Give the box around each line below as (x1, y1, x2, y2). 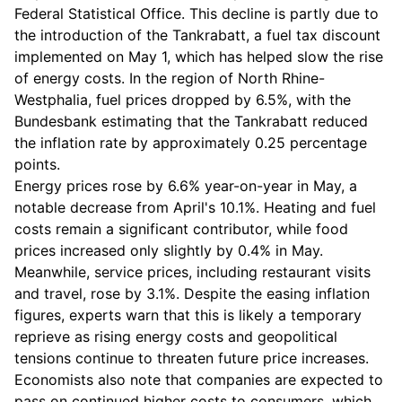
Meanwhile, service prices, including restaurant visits (14, 263, 371, 281)
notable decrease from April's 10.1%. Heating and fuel (14, 198, 376, 216)
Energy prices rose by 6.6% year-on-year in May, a (14, 177, 357, 195)
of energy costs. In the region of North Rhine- (14, 69, 325, 87)
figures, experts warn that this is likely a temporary (14, 306, 362, 324)
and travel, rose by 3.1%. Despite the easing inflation (14, 284, 370, 302)
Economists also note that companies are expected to (14, 371, 383, 389)
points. (14, 155, 60, 173)
